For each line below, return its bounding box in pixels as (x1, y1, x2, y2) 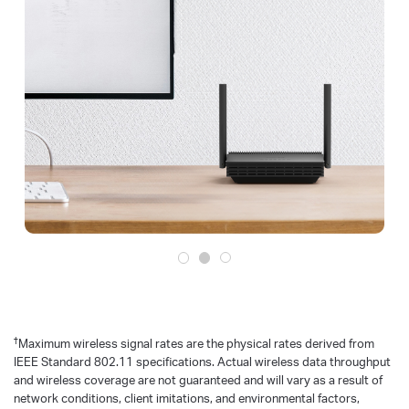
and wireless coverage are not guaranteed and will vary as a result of (14, 372, 383, 387)
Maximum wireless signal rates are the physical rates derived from (18, 335, 374, 351)
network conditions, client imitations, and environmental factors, (14, 390, 360, 405)
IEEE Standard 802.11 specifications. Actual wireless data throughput (14, 353, 391, 369)
